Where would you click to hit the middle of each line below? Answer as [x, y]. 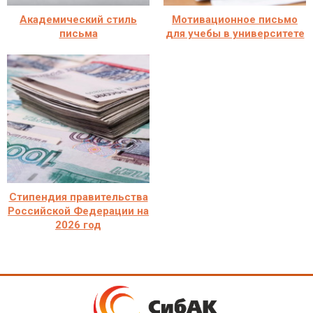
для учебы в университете [235, 33]
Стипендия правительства [78, 197]
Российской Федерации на [78, 211]
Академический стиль [78, 19]
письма [78, 33]
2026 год [78, 225]
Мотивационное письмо [235, 19]
